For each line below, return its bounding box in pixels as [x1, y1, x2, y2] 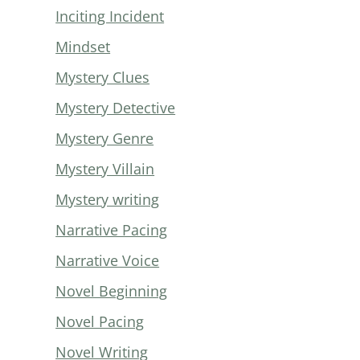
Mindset [55, 36, 111, 56]
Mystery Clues [55, 67, 150, 87]
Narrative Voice [55, 250, 160, 270]
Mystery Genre [55, 128, 154, 148]
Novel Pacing [55, 311, 145, 331]
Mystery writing [55, 189, 160, 209]
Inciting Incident [55, 6, 165, 26]
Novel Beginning [55, 280, 168, 301]
